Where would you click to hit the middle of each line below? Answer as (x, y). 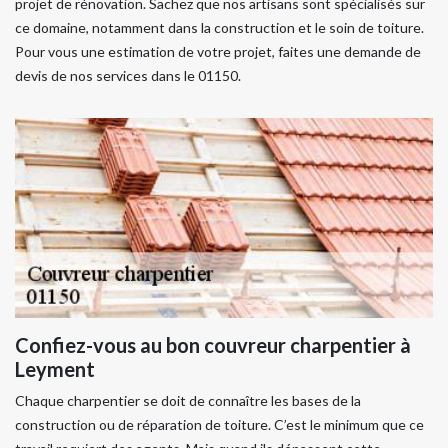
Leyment (55, 369)
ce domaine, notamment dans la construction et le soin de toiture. (219, 27)
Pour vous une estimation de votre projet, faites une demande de (218, 51)
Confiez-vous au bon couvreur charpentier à (213, 345)
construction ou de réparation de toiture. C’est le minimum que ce (219, 424)
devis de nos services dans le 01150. (128, 75)
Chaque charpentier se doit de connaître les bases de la (188, 400)
